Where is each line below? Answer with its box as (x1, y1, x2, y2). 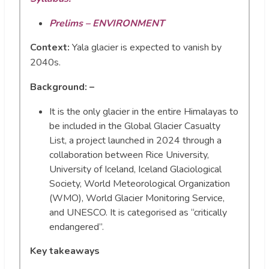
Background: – (30, 80, 94, 94)
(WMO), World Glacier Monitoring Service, (49, 191, 225, 205)
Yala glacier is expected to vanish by (72, 40, 222, 54)
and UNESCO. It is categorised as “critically (49, 205, 227, 219)
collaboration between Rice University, (49, 148, 209, 162)
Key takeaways (30, 244, 100, 258)
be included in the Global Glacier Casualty (49, 119, 220, 133)
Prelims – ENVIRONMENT (49, 16, 165, 30)
